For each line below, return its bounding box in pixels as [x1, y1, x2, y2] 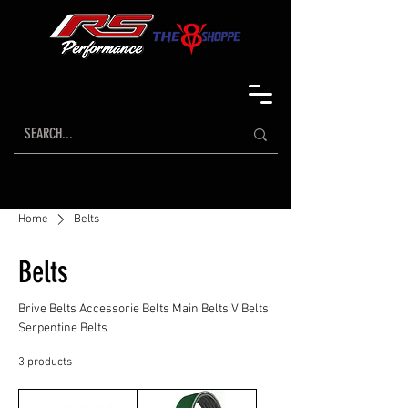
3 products [18, 355, 72, 370]
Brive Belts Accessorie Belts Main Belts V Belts [18, 301, 172, 317]
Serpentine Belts [18, 321, 107, 336]
